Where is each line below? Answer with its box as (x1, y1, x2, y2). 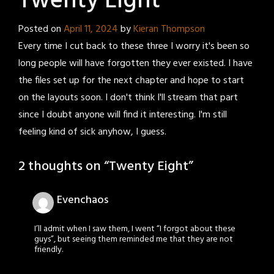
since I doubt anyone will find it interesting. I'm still (18, 107, 227, 124)
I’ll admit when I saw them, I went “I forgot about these (34, 222, 235, 237)
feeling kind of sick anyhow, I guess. (18, 124, 166, 141)
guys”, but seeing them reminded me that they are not (34, 232, 233, 247)
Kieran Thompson (133, 21, 205, 38)
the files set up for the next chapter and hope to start (18, 73, 244, 89)
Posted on (18, 21, 64, 38)
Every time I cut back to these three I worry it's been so (18, 39, 250, 55)
